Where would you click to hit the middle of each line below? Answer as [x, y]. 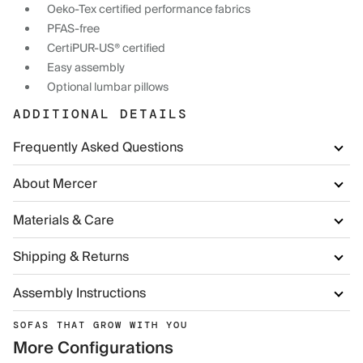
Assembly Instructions [79, 293]
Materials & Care [64, 220]
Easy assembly [86, 68]
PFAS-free [73, 29]
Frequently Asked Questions [98, 147]
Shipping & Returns [71, 257]
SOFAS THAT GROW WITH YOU [100, 325]
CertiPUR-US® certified [106, 49]
